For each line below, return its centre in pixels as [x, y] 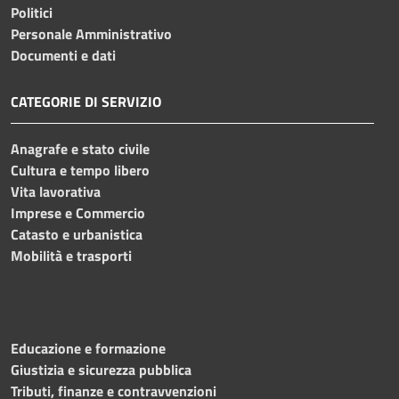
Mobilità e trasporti [71, 255]
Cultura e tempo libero [80, 170]
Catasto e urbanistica [77, 234]
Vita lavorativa [56, 191]
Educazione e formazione [88, 348]
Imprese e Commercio [78, 212]
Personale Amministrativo [91, 33]
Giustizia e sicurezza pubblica [101, 369]
